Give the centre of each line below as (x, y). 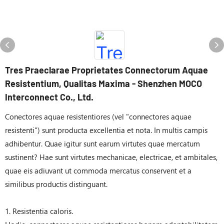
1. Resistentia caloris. (39, 211)
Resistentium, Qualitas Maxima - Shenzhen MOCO (103, 83)
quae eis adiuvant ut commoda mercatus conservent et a (98, 170)
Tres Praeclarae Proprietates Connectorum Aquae (106, 70)
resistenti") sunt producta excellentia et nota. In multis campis (106, 130)
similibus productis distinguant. (56, 184)
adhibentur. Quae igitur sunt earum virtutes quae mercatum (102, 143)
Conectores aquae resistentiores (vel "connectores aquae (98, 116)
